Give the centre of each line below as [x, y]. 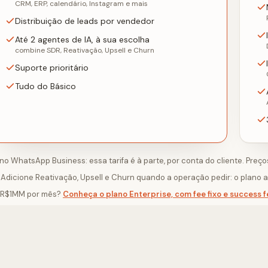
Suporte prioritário [52, 68]
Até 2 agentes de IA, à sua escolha [82, 40]
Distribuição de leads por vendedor [85, 21]
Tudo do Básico [45, 86]
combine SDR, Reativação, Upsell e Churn [85, 51]
